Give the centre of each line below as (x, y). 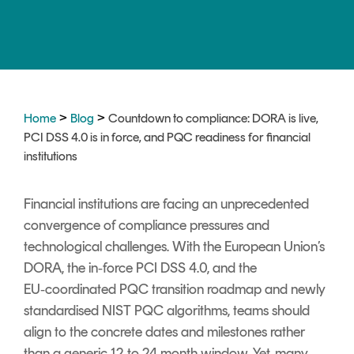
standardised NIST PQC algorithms (126, 311)
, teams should (269, 311)
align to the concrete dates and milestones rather (164, 332)
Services (60, 32)
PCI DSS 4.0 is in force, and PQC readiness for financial (167, 137)
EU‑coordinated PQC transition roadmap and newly (175, 290)
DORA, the (56, 268)
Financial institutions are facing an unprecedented (166, 204)
